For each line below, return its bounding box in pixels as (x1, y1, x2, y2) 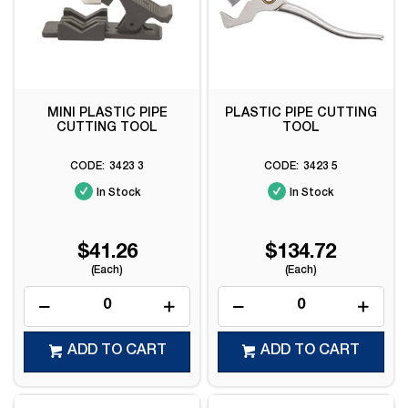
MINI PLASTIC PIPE (46, 107, 168, 120)
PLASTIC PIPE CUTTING (224, 107, 377, 120)
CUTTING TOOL (56, 121, 158, 135)
